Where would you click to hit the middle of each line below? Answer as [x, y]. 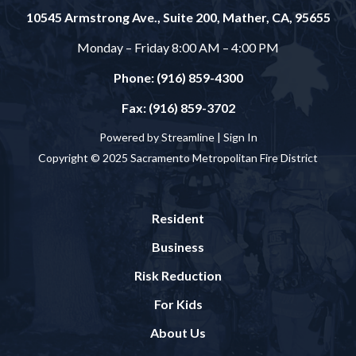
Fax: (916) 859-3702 [178, 108]
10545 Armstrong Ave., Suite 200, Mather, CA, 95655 [178, 17]
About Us [178, 333]
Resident [178, 219]
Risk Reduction [178, 276]
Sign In [240, 137]
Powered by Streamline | [161, 137]
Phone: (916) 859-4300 [178, 78]
